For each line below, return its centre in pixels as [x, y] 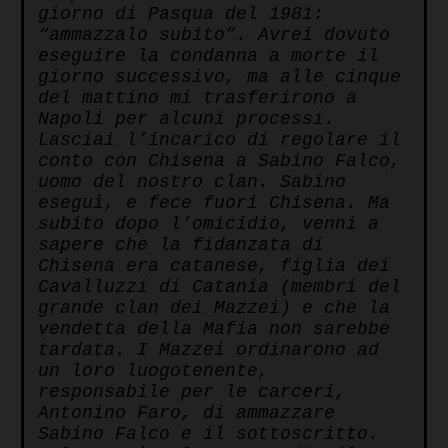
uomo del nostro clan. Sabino [192, 182]
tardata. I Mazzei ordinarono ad [208, 350]
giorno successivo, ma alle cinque [219, 77]
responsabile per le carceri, [192, 392]
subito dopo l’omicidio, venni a [208, 224]
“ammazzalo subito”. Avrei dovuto [214, 35]
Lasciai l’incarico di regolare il [219, 140]
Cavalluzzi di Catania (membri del [219, 287]
